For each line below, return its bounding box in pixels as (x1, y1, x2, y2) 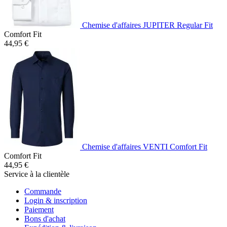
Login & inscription (24, 196, 87, 205)
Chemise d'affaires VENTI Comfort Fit (82, 142, 207, 151)
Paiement (24, 205, 54, 214)
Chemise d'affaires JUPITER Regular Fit (82, 20, 213, 29)
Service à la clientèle (4, 169, 69, 178)
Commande (24, 186, 61, 196)
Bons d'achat (24, 214, 65, 223)
